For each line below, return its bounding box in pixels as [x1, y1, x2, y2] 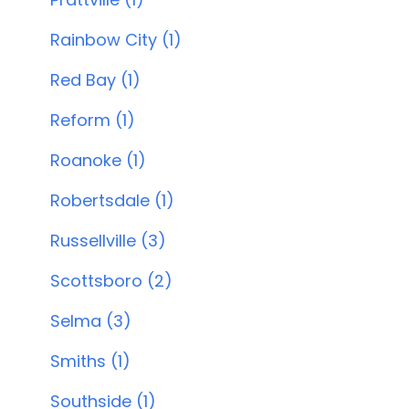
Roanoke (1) [49, 149, 146, 172]
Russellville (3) [49, 229, 166, 252]
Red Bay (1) [49, 68, 141, 91]
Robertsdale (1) [49, 189, 174, 212]
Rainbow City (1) [49, 28, 182, 51]
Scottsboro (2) [49, 269, 173, 292]
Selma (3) [49, 309, 131, 332]
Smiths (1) [49, 350, 131, 372]
